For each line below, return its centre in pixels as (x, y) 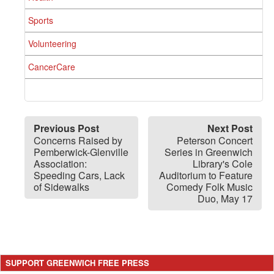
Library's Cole (223, 163)
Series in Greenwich (209, 152)
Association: (60, 163)
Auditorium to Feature (206, 175)
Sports (41, 20)
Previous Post (66, 128)
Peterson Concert (215, 140)
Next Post (230, 128)
